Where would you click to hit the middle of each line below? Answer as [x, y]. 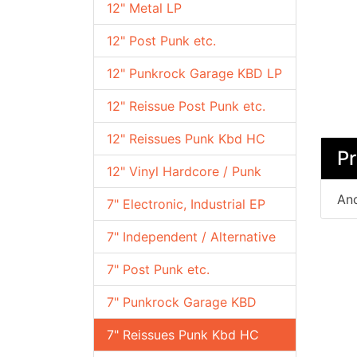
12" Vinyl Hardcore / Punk [184, 171]
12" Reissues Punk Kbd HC [186, 139]
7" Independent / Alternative [191, 237]
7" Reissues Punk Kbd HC [183, 335]
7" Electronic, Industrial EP [186, 204]
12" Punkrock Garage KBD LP [194, 73]
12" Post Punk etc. [161, 41]
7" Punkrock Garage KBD [182, 302]
